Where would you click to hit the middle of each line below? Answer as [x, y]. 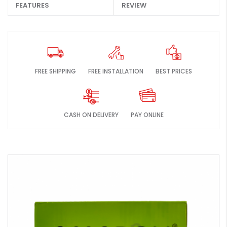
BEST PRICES [174, 71]
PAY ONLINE [147, 115]
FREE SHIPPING [55, 71]
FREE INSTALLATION [116, 71]
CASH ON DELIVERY [91, 115]
